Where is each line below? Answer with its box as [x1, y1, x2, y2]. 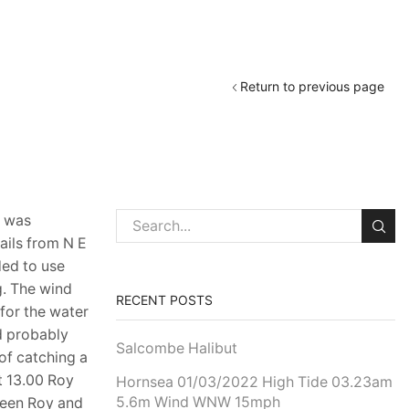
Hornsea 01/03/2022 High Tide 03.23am [116, 372, 393, 391]
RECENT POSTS [116, 291, 213, 308]
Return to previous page [240, 79, 385, 95]
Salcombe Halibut [116, 339, 237, 357]
